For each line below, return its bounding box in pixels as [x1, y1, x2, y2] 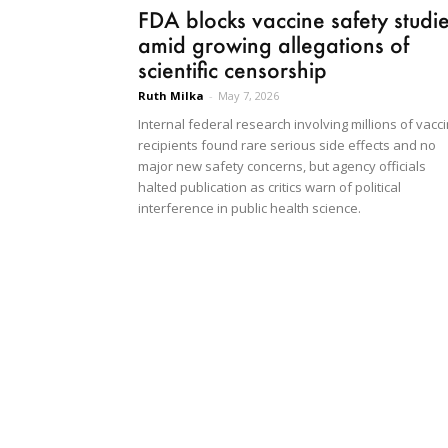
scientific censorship [138, 56, 327, 84]
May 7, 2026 [218, 88, 279, 104]
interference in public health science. [138, 199, 361, 218]
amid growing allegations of [138, 31, 409, 59]
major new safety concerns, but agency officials [138, 157, 426, 176]
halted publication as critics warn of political [138, 178, 401, 197]
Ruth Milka [138, 88, 204, 104]
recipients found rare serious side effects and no [138, 136, 436, 155]
